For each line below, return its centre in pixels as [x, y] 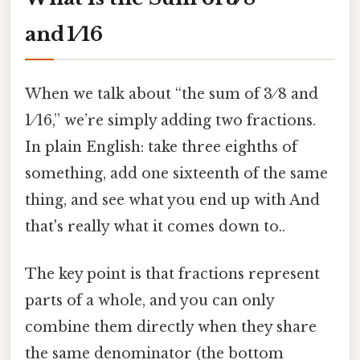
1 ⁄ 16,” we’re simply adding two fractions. [170, 120]
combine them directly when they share [171, 327]
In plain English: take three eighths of [161, 147]
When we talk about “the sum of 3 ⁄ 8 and [172, 94]
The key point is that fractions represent [172, 274]
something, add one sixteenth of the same [176, 173]
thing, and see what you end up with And [172, 200]
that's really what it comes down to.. [155, 226]
